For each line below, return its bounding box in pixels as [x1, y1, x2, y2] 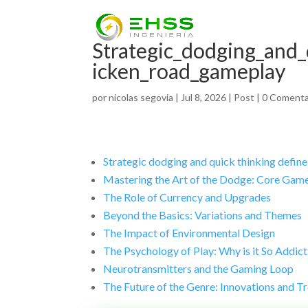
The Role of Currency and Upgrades [103, 190, 272, 203]
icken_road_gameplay [92, 58, 286, 83]
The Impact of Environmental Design [103, 226, 276, 239]
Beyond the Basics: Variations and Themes [103, 208, 302, 221]
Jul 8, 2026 [181, 91, 227, 103]
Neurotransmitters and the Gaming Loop [103, 262, 294, 275]
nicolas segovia [109, 91, 174, 103]
